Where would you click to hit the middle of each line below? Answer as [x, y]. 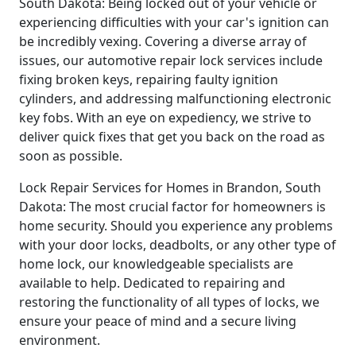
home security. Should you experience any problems [176, 225]
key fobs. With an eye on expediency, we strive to [165, 117]
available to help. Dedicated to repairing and [152, 282]
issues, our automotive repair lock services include [171, 60]
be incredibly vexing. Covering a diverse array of [163, 41]
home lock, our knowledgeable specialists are [156, 263]
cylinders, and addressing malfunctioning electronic [175, 98]
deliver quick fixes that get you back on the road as [172, 136]
